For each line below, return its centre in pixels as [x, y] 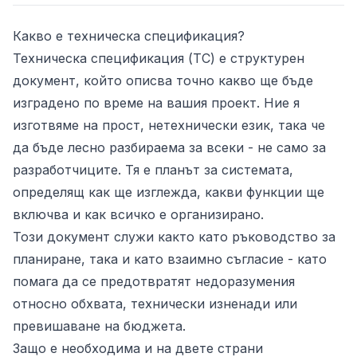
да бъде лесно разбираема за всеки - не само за [169, 147]
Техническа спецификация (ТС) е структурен [159, 58]
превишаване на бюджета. [99, 326]
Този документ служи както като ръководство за [174, 237]
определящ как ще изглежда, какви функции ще [169, 192]
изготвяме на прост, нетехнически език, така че [169, 125]
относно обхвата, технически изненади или [155, 304]
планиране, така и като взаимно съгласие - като [170, 259]
